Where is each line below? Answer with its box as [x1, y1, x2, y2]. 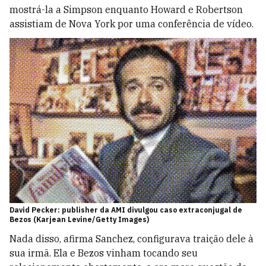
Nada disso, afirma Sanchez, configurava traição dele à [9, 232, 254, 245]
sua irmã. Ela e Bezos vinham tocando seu [9, 246, 198, 259]
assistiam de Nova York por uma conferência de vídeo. [9, 18, 254, 30]
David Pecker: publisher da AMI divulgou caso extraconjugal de [9, 205, 242, 214]
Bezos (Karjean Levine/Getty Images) [9, 214, 149, 224]
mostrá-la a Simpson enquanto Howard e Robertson [9, 4, 243, 16]
